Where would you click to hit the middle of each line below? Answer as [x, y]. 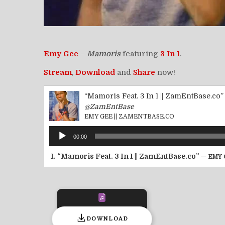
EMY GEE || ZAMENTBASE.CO [129, 116]
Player [60, 141]
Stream [58, 72]
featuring [140, 53]
